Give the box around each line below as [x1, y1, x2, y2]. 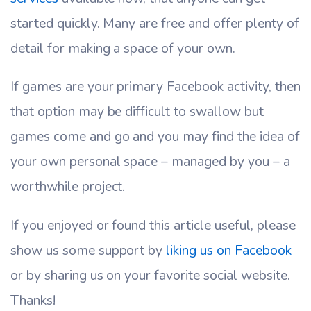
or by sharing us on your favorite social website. [10, 265, 290, 285]
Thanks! [10, 290, 56, 310]
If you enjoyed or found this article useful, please [10, 215, 296, 235]
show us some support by [10, 240, 167, 260]
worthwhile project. [10, 177, 126, 196]
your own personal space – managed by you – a [10, 152, 290, 171]
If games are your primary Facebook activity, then [10, 77, 301, 96]
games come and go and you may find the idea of [10, 127, 300, 146]
